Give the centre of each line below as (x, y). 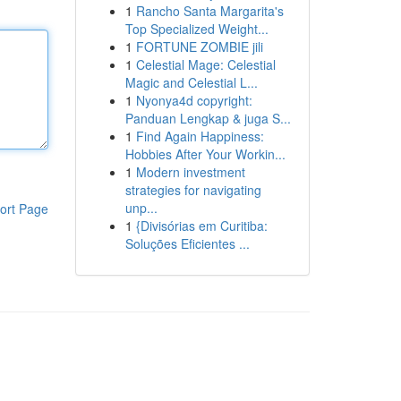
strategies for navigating (193, 190)
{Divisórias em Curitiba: (201, 226)
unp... (141, 208)
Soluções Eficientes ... (187, 243)
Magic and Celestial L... (191, 82)
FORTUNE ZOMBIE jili (199, 47)
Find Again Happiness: (200, 136)
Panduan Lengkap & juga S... (208, 118)
